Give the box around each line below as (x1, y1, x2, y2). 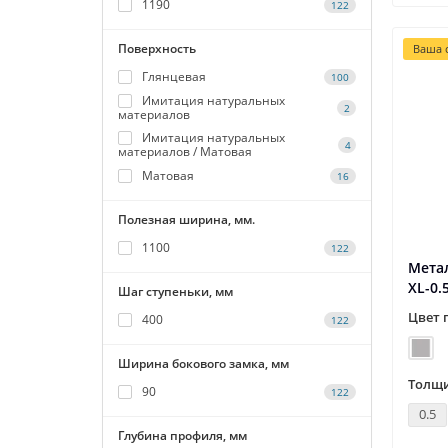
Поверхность (118, 39, 196, 57)
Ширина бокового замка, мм (118, 354, 289, 372)
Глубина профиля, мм (118, 426, 247, 444)
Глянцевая (142, 67, 206, 85)
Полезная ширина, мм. (118, 210, 255, 228)
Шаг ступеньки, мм (118, 282, 233, 300)
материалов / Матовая (118, 142, 252, 160)
